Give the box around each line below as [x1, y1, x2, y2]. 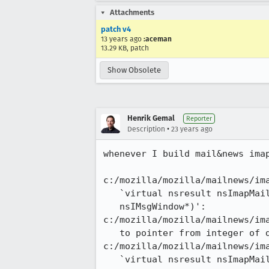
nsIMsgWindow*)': [103, 201, 119, 212]
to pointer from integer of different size [103, 228, 119, 238]
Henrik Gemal [127, 113, 175, 122]
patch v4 [101, 25, 131, 34]
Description [127, 125, 165, 133]
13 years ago [101, 35, 142, 43]
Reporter [186, 115, 212, 122]
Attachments [110, 8, 154, 17]
